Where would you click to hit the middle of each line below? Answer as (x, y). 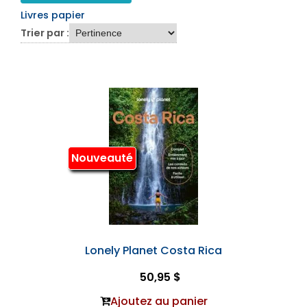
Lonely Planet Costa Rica (153, 250)
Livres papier (53, 15)
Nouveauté (102, 158)
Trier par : (45, 33)
